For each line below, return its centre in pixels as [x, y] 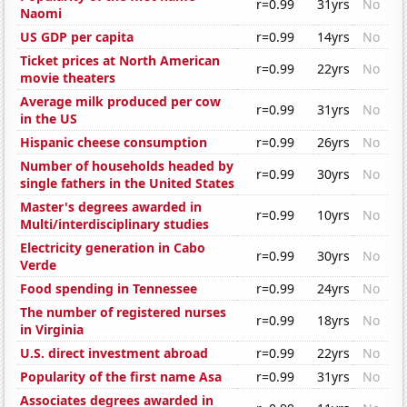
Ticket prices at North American [120, 61]
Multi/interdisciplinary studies [115, 224]
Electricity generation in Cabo [113, 248]
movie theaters [68, 78]
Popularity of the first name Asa [121, 377]
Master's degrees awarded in [111, 207]
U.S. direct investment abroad [114, 353]
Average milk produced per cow [121, 102]
